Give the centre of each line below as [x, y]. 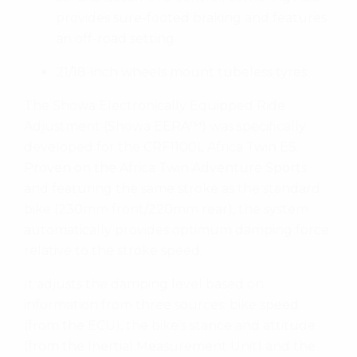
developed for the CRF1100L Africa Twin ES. [161, 147]
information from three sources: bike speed [161, 304]
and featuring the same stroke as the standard [172, 188]
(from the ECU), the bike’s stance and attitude [170, 325]
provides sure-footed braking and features [191, 18]
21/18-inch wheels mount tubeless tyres [181, 72]
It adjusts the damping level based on [144, 284]
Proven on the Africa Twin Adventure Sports [165, 167]
